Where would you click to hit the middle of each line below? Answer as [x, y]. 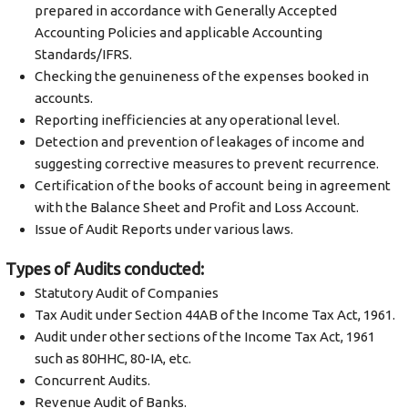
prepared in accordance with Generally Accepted [185, 10]
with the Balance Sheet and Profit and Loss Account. [196, 207]
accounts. [63, 98]
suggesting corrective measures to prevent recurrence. [206, 163]
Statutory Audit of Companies [126, 293]
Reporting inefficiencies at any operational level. [187, 120]
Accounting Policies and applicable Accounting [178, 32]
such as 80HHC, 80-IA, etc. [112, 358]
